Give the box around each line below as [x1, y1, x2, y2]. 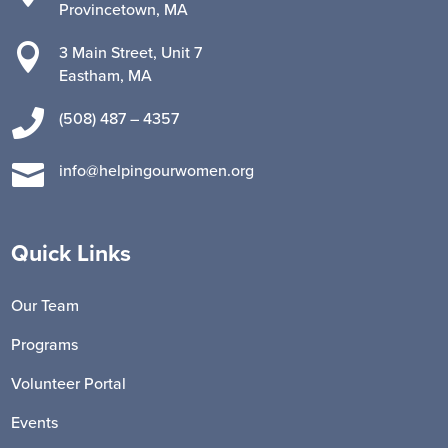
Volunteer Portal [11, 372, 127, 395]
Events [11, 411, 59, 434]
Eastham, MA [58, 64, 152, 87]
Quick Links [11, 236, 132, 270]
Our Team [11, 294, 80, 317]
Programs [11, 333, 79, 356]
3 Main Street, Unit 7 [58, 41, 202, 64]
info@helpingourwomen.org [58, 159, 254, 182]
